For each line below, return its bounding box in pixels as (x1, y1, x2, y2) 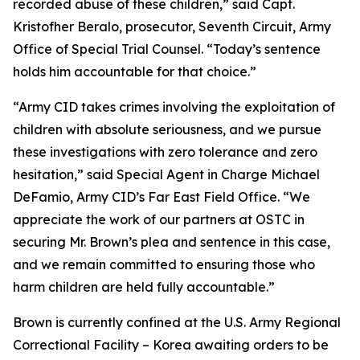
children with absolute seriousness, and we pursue (13, 121, 321, 137)
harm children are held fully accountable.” (13, 279, 275, 295)
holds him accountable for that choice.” (13, 63, 256, 80)
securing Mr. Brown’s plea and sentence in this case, (13, 234, 330, 250)
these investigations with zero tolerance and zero (13, 144, 317, 160)
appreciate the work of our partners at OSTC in (13, 211, 305, 227)
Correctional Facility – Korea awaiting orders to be (13, 337, 329, 353)
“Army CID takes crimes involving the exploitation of (13, 99, 335, 115)
